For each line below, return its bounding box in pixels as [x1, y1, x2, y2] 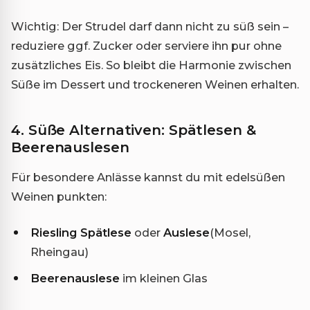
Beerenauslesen [11, 138, 129, 156]
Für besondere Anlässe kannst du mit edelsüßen [11, 170, 285, 184]
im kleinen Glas [120, 271, 208, 285]
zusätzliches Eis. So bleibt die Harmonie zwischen [11, 57, 291, 72]
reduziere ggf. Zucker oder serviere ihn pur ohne [11, 38, 282, 53]
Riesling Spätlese [30, 225, 131, 239]
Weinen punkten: [11, 189, 107, 203]
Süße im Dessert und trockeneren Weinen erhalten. [11, 77, 299, 91]
